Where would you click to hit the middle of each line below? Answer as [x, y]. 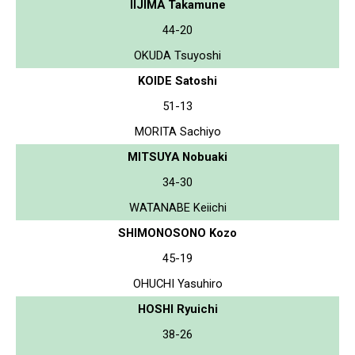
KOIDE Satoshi [177, 80]
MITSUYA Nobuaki [177, 157]
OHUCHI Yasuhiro [177, 283]
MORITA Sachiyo [177, 131]
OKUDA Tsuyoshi [177, 55]
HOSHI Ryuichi [177, 309]
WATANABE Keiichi [177, 207]
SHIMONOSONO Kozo [177, 233]
